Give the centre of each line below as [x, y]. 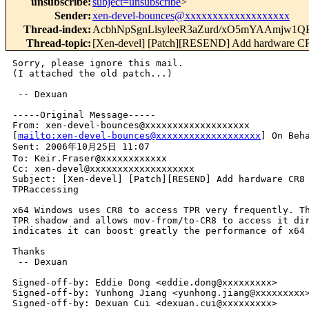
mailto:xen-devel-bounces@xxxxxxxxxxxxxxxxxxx [139, 136]
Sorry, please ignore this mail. [98, 63]
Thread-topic [57, 43]
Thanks [29, 252]
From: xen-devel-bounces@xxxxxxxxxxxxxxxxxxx [134, 126]
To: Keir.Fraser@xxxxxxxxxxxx [90, 159]
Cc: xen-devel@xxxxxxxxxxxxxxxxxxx [103, 169]
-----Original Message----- [84, 115]
